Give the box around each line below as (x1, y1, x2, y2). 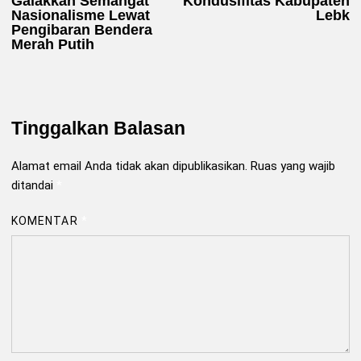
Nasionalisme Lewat (11, 6, 150, 23)
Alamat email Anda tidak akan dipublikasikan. (11, 158, 247, 173)
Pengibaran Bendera (11, 21, 152, 38)
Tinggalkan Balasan (11, 117, 185, 139)
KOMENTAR (11, 214, 81, 228)
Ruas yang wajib (251, 158, 335, 173)
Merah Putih (11, 35, 94, 52)
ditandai (11, 177, 56, 193)
